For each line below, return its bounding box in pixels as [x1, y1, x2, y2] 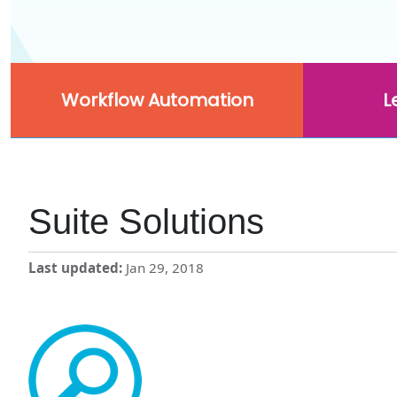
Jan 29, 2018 [125, 259, 204, 277]
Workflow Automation [60, 87, 253, 113]
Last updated [28, 259, 119, 277]
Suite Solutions [28, 202, 264, 242]
